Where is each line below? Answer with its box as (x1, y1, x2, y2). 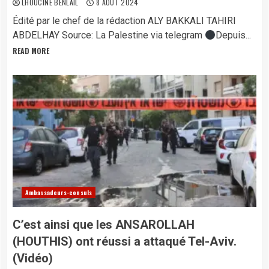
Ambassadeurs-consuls (25, 188, 92, 197)
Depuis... (216, 29, 252, 41)
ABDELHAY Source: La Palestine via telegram (13, 29, 205, 41)
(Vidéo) (13, 251, 53, 265)
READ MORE (13, 46, 49, 56)
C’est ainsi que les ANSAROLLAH (13, 217, 195, 232)
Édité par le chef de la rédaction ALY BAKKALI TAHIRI (13, 15, 236, 26)
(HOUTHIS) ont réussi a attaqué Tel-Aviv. (13, 234, 237, 249)
